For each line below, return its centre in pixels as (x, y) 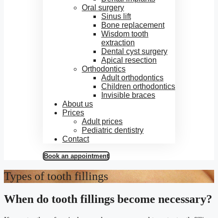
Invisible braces (128, 95)
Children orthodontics (138, 86)
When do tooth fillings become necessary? (108, 199)
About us (78, 104)
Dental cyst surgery (134, 51)
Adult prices (102, 121)
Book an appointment (76, 156)
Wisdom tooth (125, 34)
